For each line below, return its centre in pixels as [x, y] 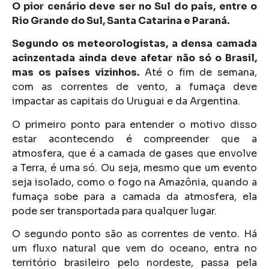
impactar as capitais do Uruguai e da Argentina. [126, 101]
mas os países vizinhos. [76, 73]
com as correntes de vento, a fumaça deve [134, 87]
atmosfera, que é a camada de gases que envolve [134, 153]
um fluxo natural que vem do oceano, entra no [134, 248]
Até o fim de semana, [198, 73]
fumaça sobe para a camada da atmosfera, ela [134, 196]
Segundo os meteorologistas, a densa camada [134, 44]
